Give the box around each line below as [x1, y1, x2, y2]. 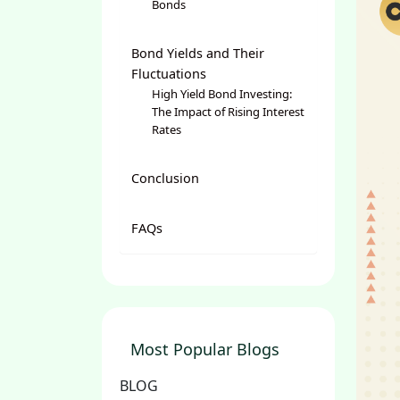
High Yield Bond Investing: [151, 86, 292, 102]
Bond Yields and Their [131, 45, 264, 62]
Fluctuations [131, 65, 206, 82]
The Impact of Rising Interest [151, 104, 304, 120]
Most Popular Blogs [130, 338, 279, 360]
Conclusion [131, 170, 199, 187]
